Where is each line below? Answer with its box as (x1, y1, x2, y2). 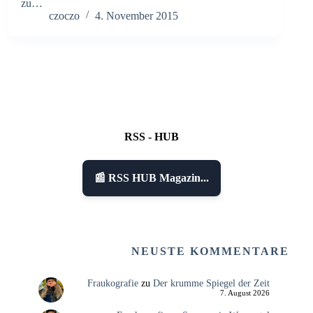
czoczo (49, 9, 80, 22)
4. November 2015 (95, 9, 178, 22)
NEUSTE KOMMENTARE (131, 245, 290, 258)
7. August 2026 (219, 289, 270, 298)
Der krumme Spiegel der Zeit (152, 277, 270, 289)
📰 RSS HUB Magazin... (94, 172, 210, 184)
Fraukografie (87, 277, 138, 289)
